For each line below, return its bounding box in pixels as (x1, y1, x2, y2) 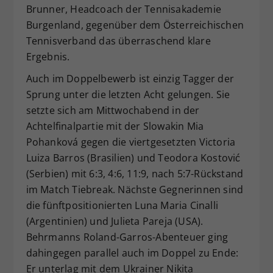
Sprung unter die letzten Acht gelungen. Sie (26, 87, 230, 101)
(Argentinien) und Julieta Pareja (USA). (26, 214, 204, 228)
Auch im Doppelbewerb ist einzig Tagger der (26, 71, 234, 85)
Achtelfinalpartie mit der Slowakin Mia (26, 119, 204, 133)
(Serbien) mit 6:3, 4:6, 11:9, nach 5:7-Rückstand (26, 166, 244, 180)
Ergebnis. (26, 49, 70, 63)
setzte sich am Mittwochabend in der (26, 103, 200, 117)
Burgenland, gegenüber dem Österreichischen (26, 18, 244, 32)
